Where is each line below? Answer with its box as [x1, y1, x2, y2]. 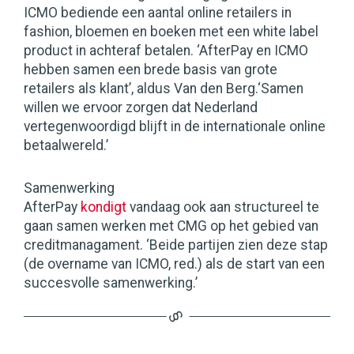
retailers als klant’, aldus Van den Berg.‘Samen [24, 81, 303, 97]
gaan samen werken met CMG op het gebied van [24, 218, 318, 235]
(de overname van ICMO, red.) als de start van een [24, 256, 325, 273]
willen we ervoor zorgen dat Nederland [24, 100, 258, 116]
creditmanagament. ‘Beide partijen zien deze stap [24, 237, 328, 254]
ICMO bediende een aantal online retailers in [24, 5, 292, 21]
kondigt [81, 199, 126, 216]
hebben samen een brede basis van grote [24, 62, 277, 78]
